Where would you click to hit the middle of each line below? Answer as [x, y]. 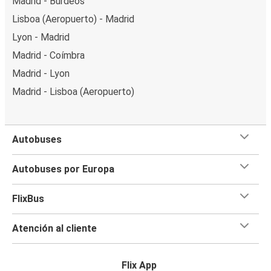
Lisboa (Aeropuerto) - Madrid [73, 19]
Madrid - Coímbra [48, 55]
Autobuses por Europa [63, 169]
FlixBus [28, 198]
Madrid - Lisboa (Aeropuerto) [73, 91]
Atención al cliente [54, 228]
